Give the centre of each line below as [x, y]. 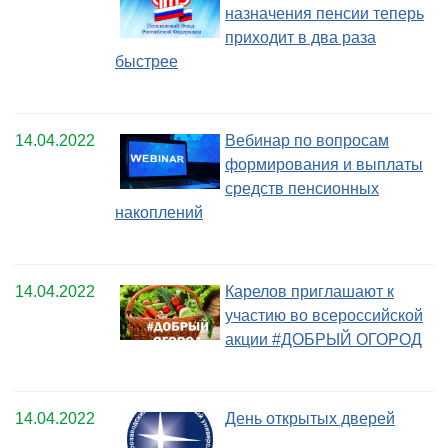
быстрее [146, 62]
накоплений [159, 213]
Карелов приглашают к [309, 292]
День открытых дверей [310, 419]
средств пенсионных [302, 189]
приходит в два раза [300, 38]
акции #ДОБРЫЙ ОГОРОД [323, 340]
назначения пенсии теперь [324, 14]
